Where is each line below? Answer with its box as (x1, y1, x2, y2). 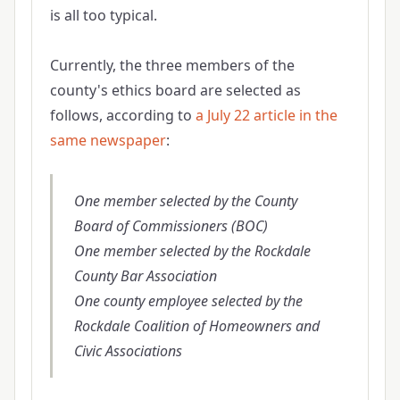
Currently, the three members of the (49, 54, 295, 75)
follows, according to (49, 104, 196, 125)
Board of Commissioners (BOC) (73, 215, 268, 236)
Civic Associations (73, 340, 182, 361)
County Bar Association (73, 265, 217, 286)
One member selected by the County (73, 190, 297, 211)
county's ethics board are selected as (49, 79, 301, 100)
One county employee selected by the (73, 290, 303, 311)
